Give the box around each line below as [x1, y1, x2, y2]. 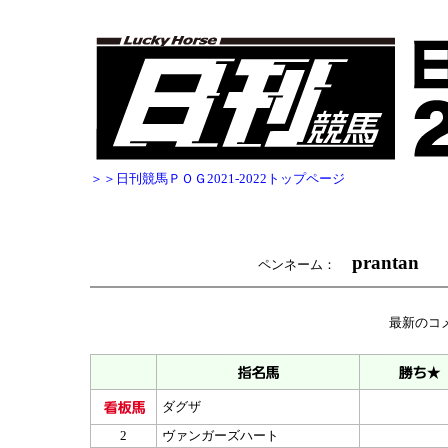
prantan [351, 252, 419, 273]
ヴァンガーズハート [159, 428, 279, 443]
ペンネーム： [257, 257, 349, 272]
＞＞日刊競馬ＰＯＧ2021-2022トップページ [90, 171, 345, 186]
